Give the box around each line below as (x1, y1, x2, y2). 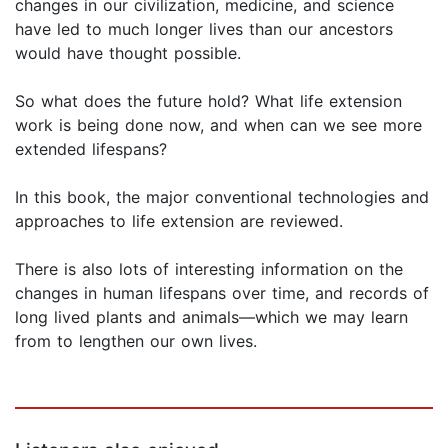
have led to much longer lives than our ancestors (15, 19, 393, 40)
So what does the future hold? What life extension (15, 91, 402, 112)
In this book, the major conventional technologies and (15, 187, 429, 208)
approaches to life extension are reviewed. (15, 211, 343, 232)
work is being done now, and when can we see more (15, 115, 422, 136)
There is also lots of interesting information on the (15, 259, 403, 280)
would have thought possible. (15, 43, 241, 64)
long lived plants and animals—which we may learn (15, 307, 408, 328)
